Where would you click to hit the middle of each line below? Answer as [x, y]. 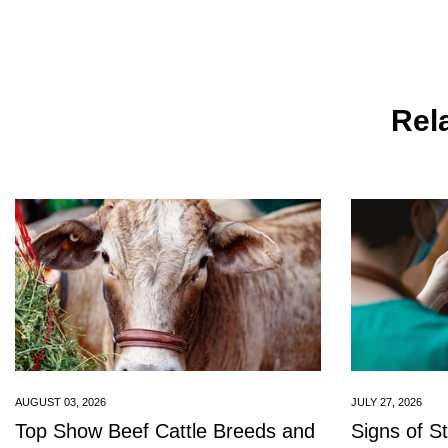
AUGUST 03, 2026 [60, 402]
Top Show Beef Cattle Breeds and [165, 431]
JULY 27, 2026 [386, 402]
